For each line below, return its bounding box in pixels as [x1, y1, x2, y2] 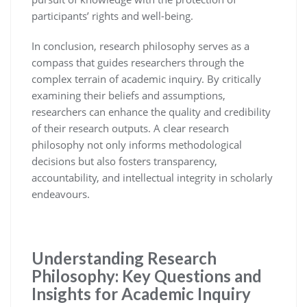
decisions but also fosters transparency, [32, 153, 217, 168]
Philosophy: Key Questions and [32, 265, 262, 286]
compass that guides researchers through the [32, 55, 244, 69]
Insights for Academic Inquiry [32, 283, 251, 304]
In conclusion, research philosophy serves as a [32, 38, 249, 53]
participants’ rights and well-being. [32, 8, 193, 23]
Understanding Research [32, 247, 217, 268]
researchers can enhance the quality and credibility [32, 104, 271, 119]
